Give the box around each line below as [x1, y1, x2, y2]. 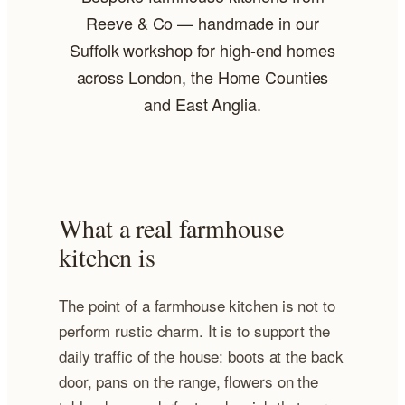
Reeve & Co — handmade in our [86, 11, 319, 35]
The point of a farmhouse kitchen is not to [59, 293, 335, 316]
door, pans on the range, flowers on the [59, 369, 319, 392]
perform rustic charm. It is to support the [59, 318, 330, 342]
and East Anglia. [144, 92, 261, 117]
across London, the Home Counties [76, 65, 329, 89]
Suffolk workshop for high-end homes [70, 38, 335, 62]
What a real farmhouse [59, 210, 284, 245]
